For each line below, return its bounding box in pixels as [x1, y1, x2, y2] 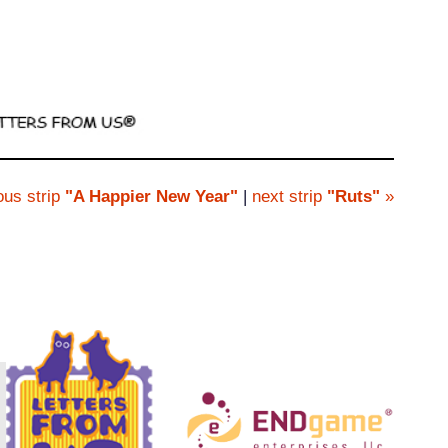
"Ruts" [327, 187, 381, 207]
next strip [252, 187, 328, 207]
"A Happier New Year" [60, 187, 239, 207]
